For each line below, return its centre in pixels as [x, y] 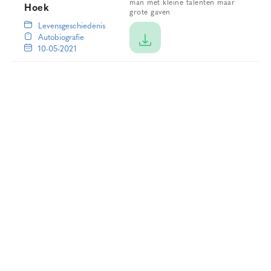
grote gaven [150, 12]
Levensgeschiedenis [72, 26]
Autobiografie [61, 38]
